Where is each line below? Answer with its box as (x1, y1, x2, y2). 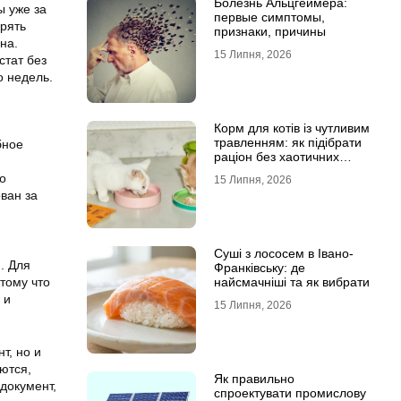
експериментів (213, 164, 299, 178)
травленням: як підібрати (213, 135, 362, 149)
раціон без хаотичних (213, 149, 339, 164)
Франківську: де (213, 260, 305, 275)
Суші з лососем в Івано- (213, 246, 354, 260)
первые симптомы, (213, 10, 325, 24)
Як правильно (213, 371, 294, 386)
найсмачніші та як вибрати (213, 275, 370, 289)
